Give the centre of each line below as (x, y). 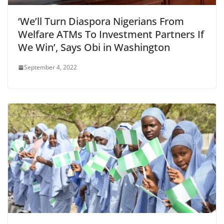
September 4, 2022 (50, 67)
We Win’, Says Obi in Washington (94, 47)
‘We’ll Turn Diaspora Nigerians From (101, 21)
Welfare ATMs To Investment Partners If (111, 34)
